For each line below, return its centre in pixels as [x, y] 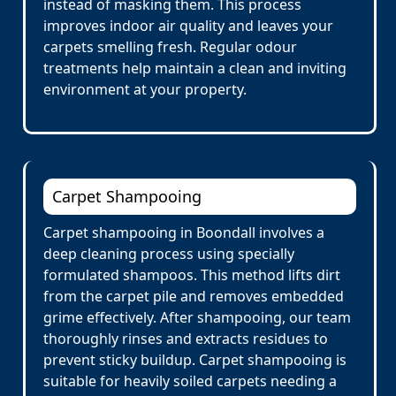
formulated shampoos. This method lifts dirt [192, 275]
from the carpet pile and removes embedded [194, 296]
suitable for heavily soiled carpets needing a [190, 381]
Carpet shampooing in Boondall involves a [184, 232]
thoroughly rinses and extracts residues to [186, 339]
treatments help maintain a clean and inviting [195, 68]
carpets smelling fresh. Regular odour [170, 47]
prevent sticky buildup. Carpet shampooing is [195, 360]
